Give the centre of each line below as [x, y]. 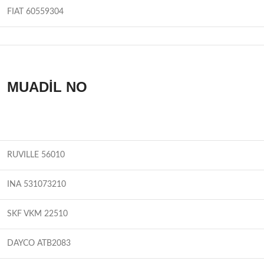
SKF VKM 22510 [37, 214]
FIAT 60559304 [35, 11]
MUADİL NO [47, 87]
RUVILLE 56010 [36, 155]
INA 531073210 [37, 184]
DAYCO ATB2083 [39, 243]
